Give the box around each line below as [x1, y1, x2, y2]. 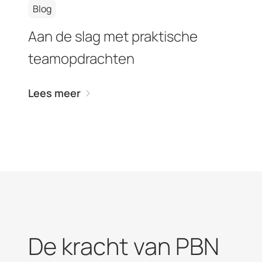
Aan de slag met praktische [28, 26, 198, 46]
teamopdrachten [28, 48, 135, 68]
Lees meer [28, 85, 81, 100]
